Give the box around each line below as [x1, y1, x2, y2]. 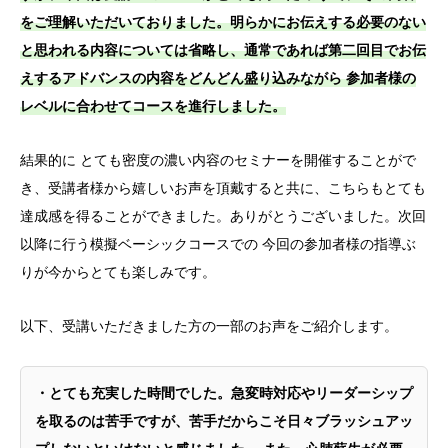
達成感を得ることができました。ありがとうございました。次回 [20, 205, 426, 225]
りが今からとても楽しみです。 [20, 261, 216, 281]
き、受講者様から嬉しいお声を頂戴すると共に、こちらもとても [20, 177, 426, 197]
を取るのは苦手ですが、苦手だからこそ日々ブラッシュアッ [35, 411, 413, 431]
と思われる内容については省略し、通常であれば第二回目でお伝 [20, 39, 426, 59]
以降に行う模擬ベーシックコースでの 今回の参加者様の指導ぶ [20, 233, 416, 253]
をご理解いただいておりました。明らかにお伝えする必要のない [20, 11, 426, 31]
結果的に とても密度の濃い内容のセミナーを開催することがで [20, 149, 416, 169]
